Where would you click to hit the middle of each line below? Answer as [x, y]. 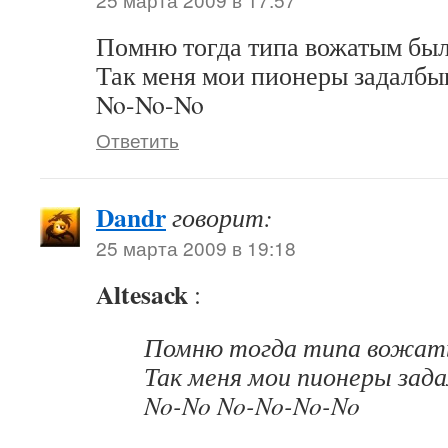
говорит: [222, 217]
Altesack [142, 294]
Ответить [137, 139]
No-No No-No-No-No [252, 405]
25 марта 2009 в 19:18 [196, 247]
